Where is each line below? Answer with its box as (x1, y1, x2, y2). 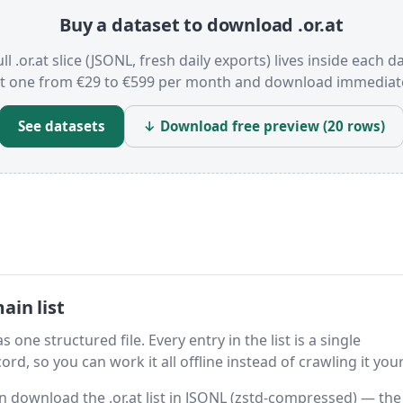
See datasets (18, 117, 105, 136)
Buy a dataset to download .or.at (59, 13, 344, 38)
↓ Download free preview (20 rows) (143, 117, 385, 136)
